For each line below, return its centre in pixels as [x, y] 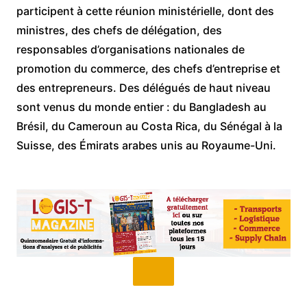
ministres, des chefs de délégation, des [119, 30]
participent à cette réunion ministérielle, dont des [145, 11]
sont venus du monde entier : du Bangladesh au [141, 107]
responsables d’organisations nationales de [130, 49]
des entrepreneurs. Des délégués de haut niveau [143, 88]
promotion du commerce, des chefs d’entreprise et [148, 69]
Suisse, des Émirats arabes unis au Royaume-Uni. [146, 145]
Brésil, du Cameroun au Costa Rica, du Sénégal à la [149, 126]
